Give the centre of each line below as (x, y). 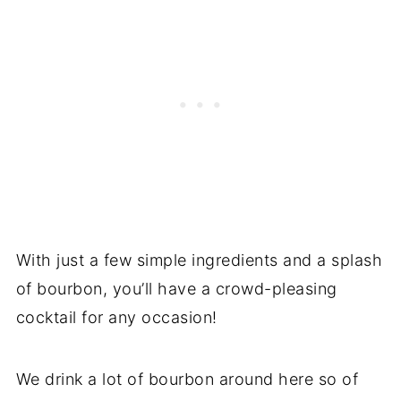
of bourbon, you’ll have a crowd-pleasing (176, 289)
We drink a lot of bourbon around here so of (187, 379)
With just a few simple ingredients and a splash (199, 260)
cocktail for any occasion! (116, 317)
